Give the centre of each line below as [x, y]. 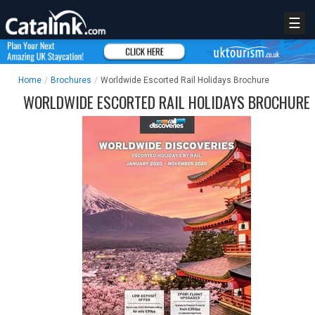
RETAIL [36, 298]
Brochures [71, 81]
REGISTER [28, 254]
